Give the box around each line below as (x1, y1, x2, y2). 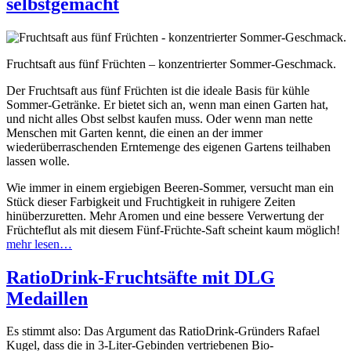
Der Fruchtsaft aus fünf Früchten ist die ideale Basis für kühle (6, 83, 309, 97)
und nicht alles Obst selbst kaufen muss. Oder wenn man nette (6, 111, 313, 125)
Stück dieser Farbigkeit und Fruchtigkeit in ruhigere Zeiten (6, 194, 295, 208)
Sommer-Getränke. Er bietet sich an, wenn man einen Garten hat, (6, 97, 328, 111)
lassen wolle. (6, 154, 70, 168)
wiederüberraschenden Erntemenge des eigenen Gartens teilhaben (6, 139, 331, 154)
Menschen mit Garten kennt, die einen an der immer (6, 125, 262, 139)
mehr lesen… (6, 237, 72, 251)
